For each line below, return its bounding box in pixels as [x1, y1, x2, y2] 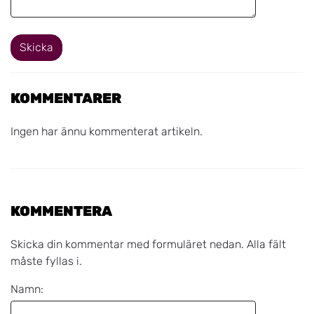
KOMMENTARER [11, 89, 121, 107]
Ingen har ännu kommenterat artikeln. [11, 124, 203, 138]
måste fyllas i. [11, 254, 82, 268]
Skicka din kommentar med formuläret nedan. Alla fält [11, 237, 286, 251]
